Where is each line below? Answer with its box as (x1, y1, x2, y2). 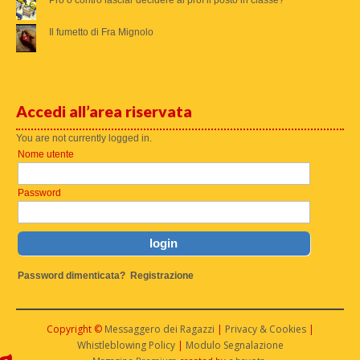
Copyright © (46, 322, 104, 336)
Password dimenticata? (18, 269, 125, 281)
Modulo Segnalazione (185, 338, 284, 352)
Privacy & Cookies (224, 322, 306, 336)
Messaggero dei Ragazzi (104, 322, 215, 336)
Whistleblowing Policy (76, 338, 175, 352)
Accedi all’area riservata (16, 101, 192, 121)
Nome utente (18, 148, 74, 160)
